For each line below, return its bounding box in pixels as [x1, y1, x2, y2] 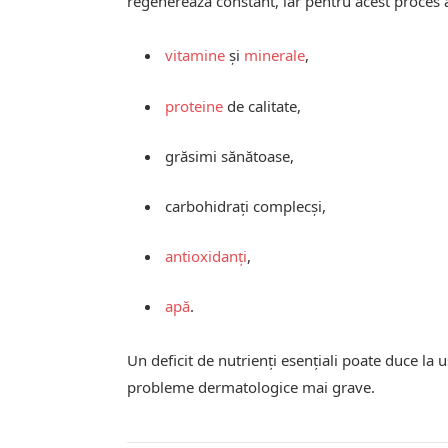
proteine [165, 95, 224, 116]
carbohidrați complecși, [165, 195, 327, 216]
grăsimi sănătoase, [165, 145, 295, 166]
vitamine [165, 45, 226, 66]
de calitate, [223, 95, 302, 116]
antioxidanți [165, 245, 248, 266]
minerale [244, 45, 306, 66]
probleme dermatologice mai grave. [127, 376, 376, 397]
